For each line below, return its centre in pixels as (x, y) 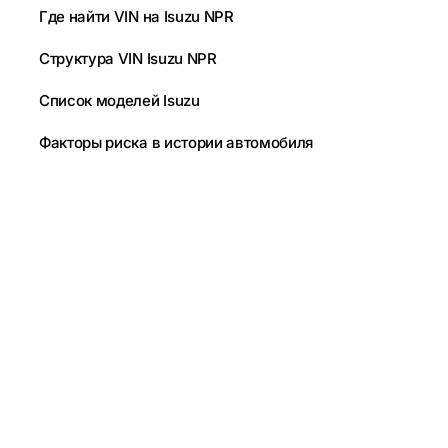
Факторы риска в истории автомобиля (176, 143)
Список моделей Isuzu (119, 101)
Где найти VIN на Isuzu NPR (136, 17)
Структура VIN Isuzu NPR (128, 59)
